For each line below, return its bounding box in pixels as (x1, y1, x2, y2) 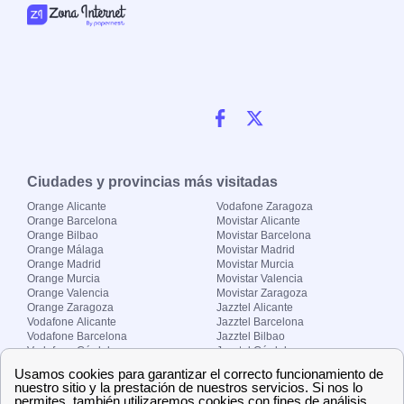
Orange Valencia (27, 286, 109, 299)
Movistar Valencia (216, 271, 303, 285)
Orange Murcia (27, 271, 100, 285)
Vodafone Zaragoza (216, 199, 313, 213)
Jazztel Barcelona (216, 315, 304, 328)
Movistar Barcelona (216, 228, 311, 242)
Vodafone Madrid (27, 372, 111, 386)
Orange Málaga (27, 243, 104, 256)
